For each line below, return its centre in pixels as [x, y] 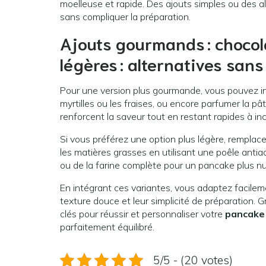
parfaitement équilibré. [107, 227]
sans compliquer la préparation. [125, 17]
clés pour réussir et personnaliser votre [142, 214]
